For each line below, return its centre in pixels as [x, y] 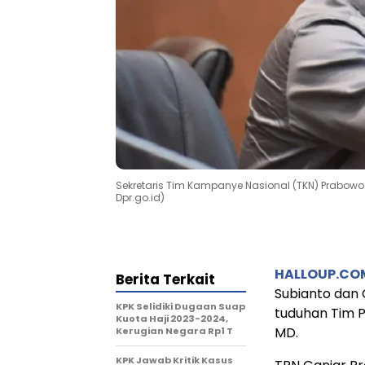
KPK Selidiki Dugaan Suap [180, 306]
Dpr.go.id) [140, 197]
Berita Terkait [165, 279]
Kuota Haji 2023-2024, [172, 318]
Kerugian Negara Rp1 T [174, 330]
